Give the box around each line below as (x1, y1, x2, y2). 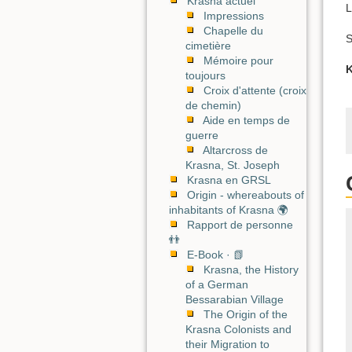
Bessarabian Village (185, 293, 284, 306)
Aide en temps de (203, 114, 290, 126)
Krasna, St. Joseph (185, 159, 280, 171)
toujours (185, 69, 225, 82)
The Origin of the (203, 308, 288, 321)
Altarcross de (203, 144, 268, 156)
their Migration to (185, 338, 269, 350)
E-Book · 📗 (187, 248, 244, 261)
